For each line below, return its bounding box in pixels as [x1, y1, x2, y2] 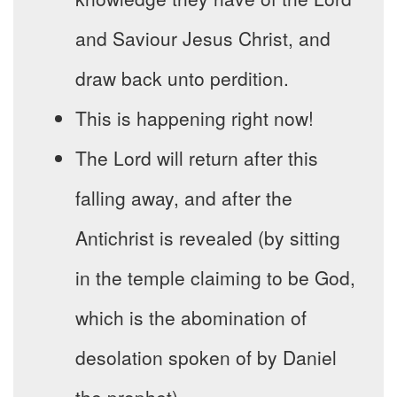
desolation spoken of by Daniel [75, 344, 337, 371]
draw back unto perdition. [75, 65, 289, 92]
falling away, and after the [75, 184, 292, 212]
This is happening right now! [75, 105, 314, 132]
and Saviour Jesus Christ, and [75, 25, 331, 52]
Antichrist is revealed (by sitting [75, 224, 340, 252]
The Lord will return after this [75, 144, 318, 172]
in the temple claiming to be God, [75, 264, 355, 292]
